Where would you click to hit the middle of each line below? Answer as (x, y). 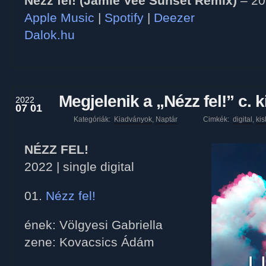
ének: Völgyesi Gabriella (94, 225)
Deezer (174, 18)
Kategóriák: (93, 119)
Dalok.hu (50, 35)
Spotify (124, 18)
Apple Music (59, 18)
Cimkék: (218, 119)
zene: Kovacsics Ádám (89, 242)
